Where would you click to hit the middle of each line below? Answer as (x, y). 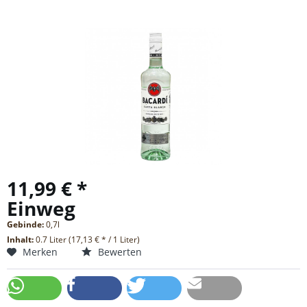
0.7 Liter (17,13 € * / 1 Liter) (88, 240)
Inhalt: (21, 240)
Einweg (41, 209)
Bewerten (119, 252)
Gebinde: (26, 225)
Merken (40, 252)
